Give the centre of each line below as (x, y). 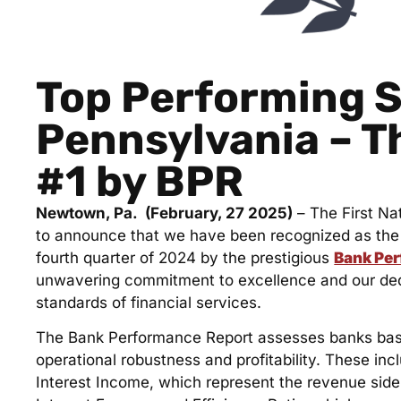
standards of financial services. (149, 302)
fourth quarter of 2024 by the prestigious (185, 257)
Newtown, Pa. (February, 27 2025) (165, 213)
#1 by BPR (140, 181)
